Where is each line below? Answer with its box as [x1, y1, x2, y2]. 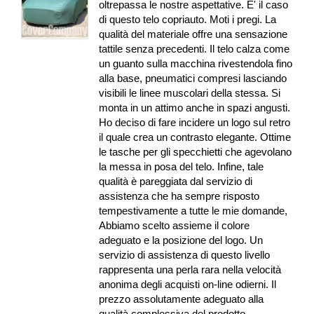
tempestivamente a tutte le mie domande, [99, 205, 288, 217]
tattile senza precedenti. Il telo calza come [99, 43, 290, 55]
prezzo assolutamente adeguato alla [99, 293, 264, 306]
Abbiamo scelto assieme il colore [99, 219, 250, 232]
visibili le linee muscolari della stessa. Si [99, 87, 281, 100]
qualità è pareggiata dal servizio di [99, 175, 253, 188]
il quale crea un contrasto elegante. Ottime [99, 131, 292, 144]
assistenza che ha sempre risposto [99, 190, 260, 203]
